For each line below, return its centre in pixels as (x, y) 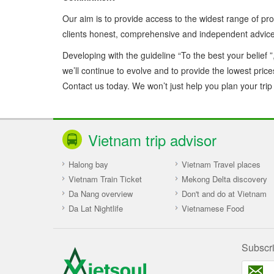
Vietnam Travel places (221, 164)
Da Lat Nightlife (96, 208)
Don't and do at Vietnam (224, 193)
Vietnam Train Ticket (105, 179)
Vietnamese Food (213, 208)
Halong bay (88, 164)
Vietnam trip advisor (152, 139)
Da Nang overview (101, 193)
